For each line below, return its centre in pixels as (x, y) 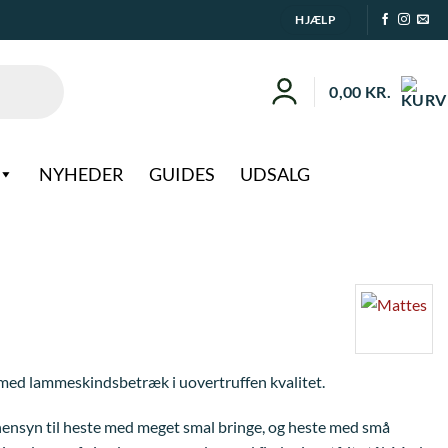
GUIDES (182, 174)
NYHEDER (81, 174)
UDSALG (275, 174)
